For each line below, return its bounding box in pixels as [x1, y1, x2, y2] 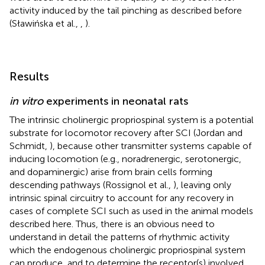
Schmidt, [9, 140, 50, 152]
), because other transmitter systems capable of [50, 140, 251, 152]
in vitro [9, 95, 43, 108]
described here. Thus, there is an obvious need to [9, 218, 215, 230]
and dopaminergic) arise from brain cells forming [9, 166, 212, 178]
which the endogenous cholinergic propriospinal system [9, 244, 245, 256]
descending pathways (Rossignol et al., [9, 179, 173, 191]
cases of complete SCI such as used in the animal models [9, 205, 253, 217]
